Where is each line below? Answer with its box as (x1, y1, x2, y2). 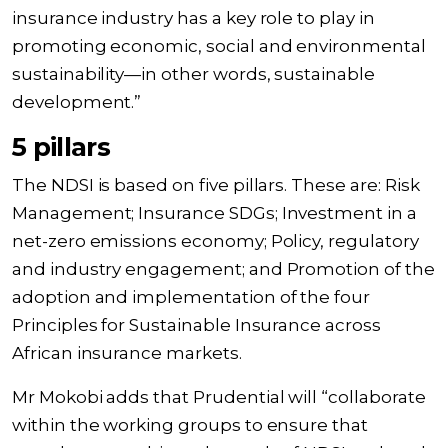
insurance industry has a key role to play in (12, 8, 375, 28)
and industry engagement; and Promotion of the (12, 259, 435, 279)
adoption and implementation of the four (12, 287, 371, 307)
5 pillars (12, 131, 111, 163)
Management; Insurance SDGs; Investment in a (12, 203, 417, 223)
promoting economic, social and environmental (12, 36, 426, 56)
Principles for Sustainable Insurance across (12, 315, 381, 335)
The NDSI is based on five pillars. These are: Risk (12, 175, 420, 195)
